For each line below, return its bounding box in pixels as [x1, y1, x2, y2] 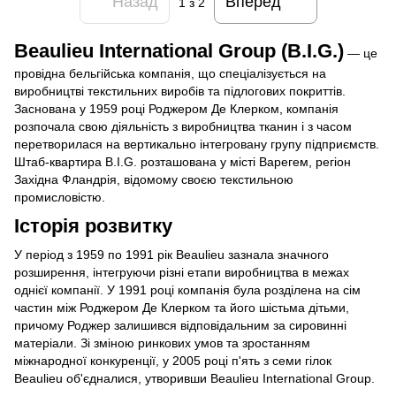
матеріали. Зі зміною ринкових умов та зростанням [14, 335, 310, 350]
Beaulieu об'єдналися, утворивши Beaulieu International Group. [14, 370, 375, 385]
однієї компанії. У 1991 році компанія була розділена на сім [14, 282, 361, 297]
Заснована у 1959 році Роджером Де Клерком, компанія [14, 101, 339, 116]
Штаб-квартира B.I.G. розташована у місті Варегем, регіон [14, 154, 351, 169]
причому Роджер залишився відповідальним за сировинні [14, 317, 346, 332]
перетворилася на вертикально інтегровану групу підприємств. [14, 136, 379, 151]
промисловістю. [14, 189, 105, 204]
